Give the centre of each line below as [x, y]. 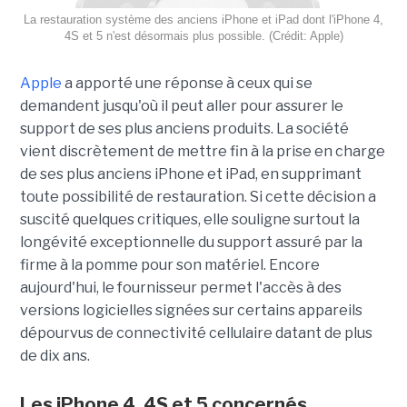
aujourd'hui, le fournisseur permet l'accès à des [180, 287]
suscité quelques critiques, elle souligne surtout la [189, 219]
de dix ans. [55, 355]
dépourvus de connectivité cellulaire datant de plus [196, 333]
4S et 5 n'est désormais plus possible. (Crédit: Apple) [203, 35]
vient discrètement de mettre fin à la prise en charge [202, 151]
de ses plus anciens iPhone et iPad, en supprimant [190, 174]
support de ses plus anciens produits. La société [184, 128]
